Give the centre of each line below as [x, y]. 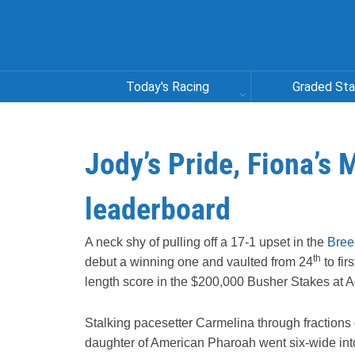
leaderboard [158, 209]
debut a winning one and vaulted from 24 [199, 262]
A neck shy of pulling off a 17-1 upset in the [206, 242]
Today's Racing [168, 87]
